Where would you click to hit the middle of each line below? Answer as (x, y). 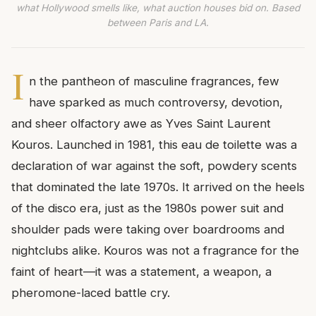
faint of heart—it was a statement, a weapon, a (141, 271)
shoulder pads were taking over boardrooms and (148, 229)
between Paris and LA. (158, 22)
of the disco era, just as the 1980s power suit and (147, 208)
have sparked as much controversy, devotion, (156, 102)
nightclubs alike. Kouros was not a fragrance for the (155, 250)
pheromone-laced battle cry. (91, 292)
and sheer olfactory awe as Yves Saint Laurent (141, 123)
